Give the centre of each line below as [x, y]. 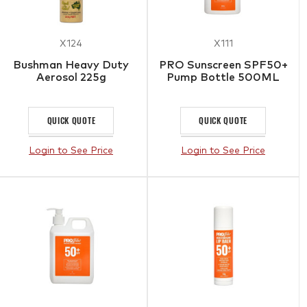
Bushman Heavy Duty [71, 65]
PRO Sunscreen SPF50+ [223, 65]
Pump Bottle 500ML [223, 77]
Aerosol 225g [71, 77]
